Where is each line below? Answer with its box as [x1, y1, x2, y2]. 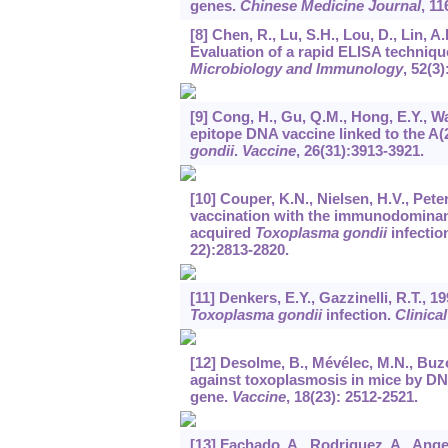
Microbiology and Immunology [189, 60, 403, 78]
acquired [189, 224, 255, 242]
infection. [321, 306, 395, 324]
